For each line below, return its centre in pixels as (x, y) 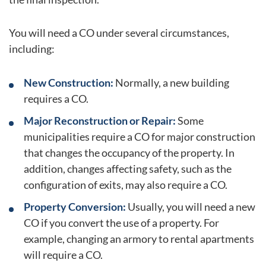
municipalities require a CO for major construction (140, 136)
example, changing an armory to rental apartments (139, 238)
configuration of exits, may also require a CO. (126, 184)
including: (32, 49)
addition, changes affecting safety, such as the (128, 168)
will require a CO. (63, 254)
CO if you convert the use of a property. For (121, 222)
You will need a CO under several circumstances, (119, 33)
